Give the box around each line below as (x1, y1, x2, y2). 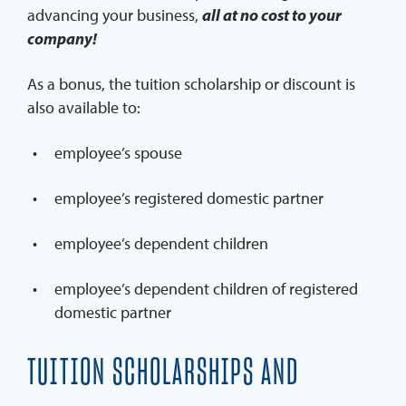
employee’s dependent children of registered (54, 278, 358, 300)
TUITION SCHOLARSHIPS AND (27, 355, 299, 392)
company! (27, 28, 97, 50)
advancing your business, (27, 5, 202, 26)
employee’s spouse (54, 142, 182, 164)
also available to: (27, 97, 140, 119)
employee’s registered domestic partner (54, 188, 324, 209)
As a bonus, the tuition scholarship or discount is (27, 73, 355, 95)
